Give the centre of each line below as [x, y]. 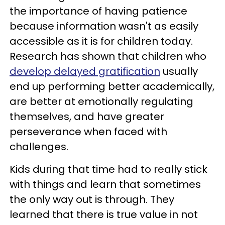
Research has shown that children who [108, 56]
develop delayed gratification [85, 71]
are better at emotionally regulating [101, 101]
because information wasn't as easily [104, 26]
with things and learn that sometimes [105, 184]
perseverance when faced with [88, 131]
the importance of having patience [98, 11]
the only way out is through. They [92, 199]
